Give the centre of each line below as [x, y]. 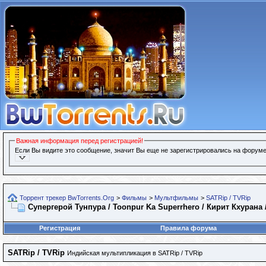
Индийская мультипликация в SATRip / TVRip [135, 253]
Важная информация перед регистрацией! [80, 141]
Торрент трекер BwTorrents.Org [67, 198]
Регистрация [60, 228]
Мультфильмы [176, 198]
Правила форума [189, 228]
